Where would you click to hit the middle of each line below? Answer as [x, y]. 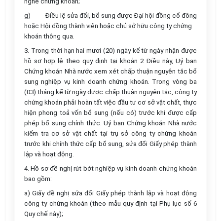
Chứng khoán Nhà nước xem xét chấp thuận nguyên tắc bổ [110, 71]
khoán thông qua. [49, 36]
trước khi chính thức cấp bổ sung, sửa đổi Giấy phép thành [110, 144]
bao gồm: [38, 179]
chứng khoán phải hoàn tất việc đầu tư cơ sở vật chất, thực [110, 102]
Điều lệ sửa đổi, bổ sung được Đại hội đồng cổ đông [121, 16]
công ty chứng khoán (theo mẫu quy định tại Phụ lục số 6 [110, 203]
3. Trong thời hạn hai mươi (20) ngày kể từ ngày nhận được [110, 51]
